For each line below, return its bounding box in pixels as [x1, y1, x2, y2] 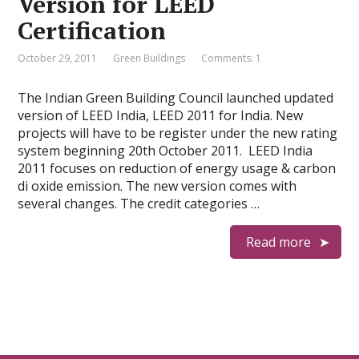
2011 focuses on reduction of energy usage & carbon [18, 159, 337, 177]
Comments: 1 [201, 51, 262, 65]
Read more [245, 233, 311, 251]
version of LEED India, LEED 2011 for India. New [18, 107, 304, 124]
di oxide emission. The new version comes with [18, 177, 297, 195]
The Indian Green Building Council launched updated [18, 89, 334, 107]
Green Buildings [113, 51, 186, 65]
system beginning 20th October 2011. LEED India [18, 142, 313, 159]
